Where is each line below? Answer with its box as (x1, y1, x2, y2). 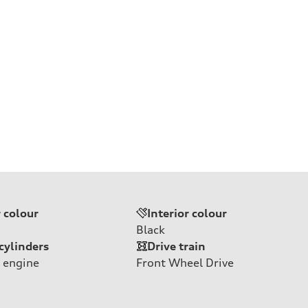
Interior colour (147, 206, 227, 220)
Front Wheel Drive (136, 255, 234, 269)
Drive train (147, 239, 206, 253)
